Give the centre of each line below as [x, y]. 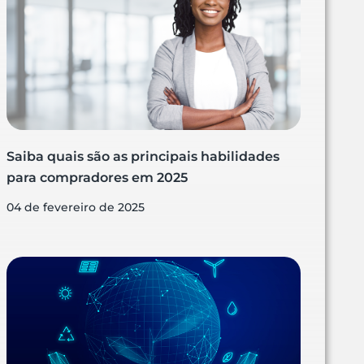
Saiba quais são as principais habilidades [143, 157]
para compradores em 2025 [97, 178]
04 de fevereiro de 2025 [76, 208]
